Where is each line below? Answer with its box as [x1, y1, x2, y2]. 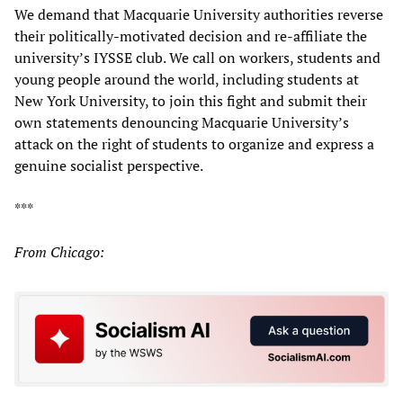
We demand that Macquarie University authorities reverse [14, 4, 383, 25]
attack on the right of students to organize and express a [14, 134, 374, 155]
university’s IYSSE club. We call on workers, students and [14, 48, 381, 68]
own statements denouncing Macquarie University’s [14, 112, 349, 133]
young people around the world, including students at [14, 69, 359, 90]
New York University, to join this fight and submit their [14, 91, 367, 112]
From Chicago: [14, 242, 104, 263]
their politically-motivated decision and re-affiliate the [14, 26, 367, 47]
